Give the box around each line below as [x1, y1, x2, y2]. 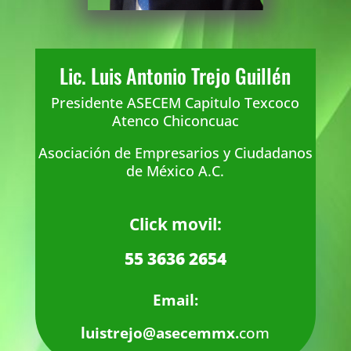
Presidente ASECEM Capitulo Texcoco [51, 92, 300, 112]
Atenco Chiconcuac [111, 110, 239, 130]
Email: [152, 289, 198, 310]
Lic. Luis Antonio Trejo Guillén [60, 60, 291, 91]
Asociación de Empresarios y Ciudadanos [38, 143, 313, 162]
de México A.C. [126, 161, 225, 180]
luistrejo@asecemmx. [81, 322, 240, 343]
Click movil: [128, 212, 222, 235]
